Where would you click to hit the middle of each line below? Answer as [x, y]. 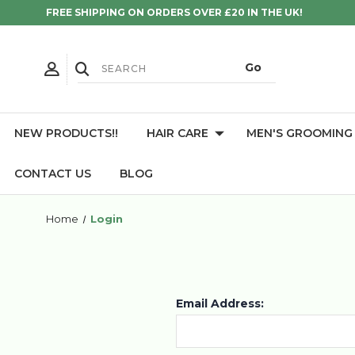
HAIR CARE [177, 133]
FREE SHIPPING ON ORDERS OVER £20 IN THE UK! [174, 12]
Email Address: [220, 303]
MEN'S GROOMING [300, 133]
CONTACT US [53, 174]
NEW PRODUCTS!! [66, 133]
